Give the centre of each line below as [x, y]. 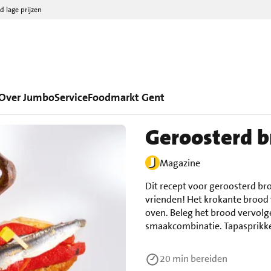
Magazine [180, 163]
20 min [175, 259]
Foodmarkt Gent [126, 97]
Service [71, 97]
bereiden [209, 259]
